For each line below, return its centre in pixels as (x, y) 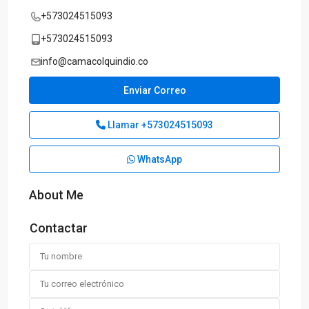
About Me (56, 195)
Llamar (123, 125)
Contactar (59, 228)
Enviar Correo (154, 90)
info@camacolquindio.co (94, 61)
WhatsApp (159, 159)
